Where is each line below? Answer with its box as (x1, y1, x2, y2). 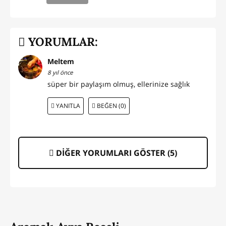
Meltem (47, 56, 74, 66)
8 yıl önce (47, 68, 73, 76)
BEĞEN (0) (95, 101, 126, 109)
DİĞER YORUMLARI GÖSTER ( (54, 147, 170, 158)
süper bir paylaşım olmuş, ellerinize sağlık (47, 79, 190, 89)
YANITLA (54, 101, 80, 109)
